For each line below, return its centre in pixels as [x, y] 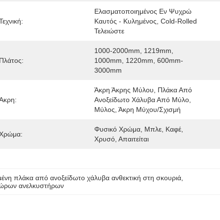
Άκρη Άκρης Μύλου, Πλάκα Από [143, 90]
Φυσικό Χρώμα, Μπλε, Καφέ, [139, 129]
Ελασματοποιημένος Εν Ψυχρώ [143, 11]
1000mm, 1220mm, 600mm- [139, 60]
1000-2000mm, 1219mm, [134, 51]
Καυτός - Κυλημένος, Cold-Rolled [146, 21]
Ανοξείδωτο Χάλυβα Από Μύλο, [143, 100]
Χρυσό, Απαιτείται [122, 139]
